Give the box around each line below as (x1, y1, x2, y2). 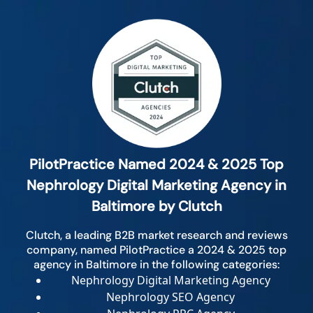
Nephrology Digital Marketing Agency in (27, 176, 286, 195)
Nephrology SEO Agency (106, 289, 235, 305)
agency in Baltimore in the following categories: (34, 257, 279, 272)
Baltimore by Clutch (91, 197, 222, 216)
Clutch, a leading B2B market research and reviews (25, 228, 288, 243)
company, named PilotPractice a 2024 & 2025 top (27, 242, 286, 258)
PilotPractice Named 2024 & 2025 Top (29, 155, 284, 174)
